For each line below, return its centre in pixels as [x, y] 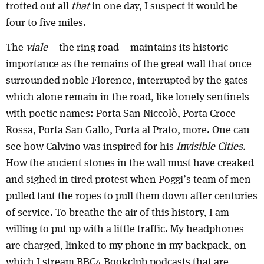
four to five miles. [46, 23]
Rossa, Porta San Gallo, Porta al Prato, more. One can [128, 131]
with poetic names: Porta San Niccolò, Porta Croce [121, 114]
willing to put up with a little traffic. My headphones [125, 230]
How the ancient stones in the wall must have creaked [130, 164]
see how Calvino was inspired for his [91, 147]
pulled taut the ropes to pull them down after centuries [132, 197]
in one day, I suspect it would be [165, 6]
